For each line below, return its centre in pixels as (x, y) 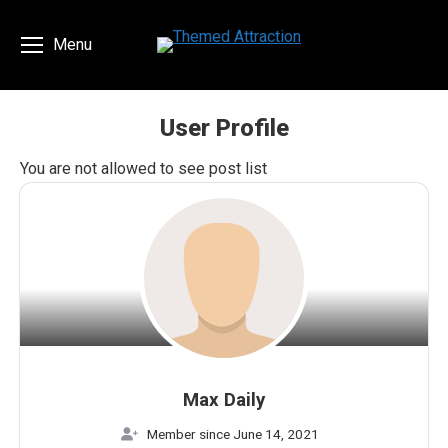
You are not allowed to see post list (143, 168)
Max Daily (224, 400)
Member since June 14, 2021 (232, 434)
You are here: (268, 158)
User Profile (224, 128)
